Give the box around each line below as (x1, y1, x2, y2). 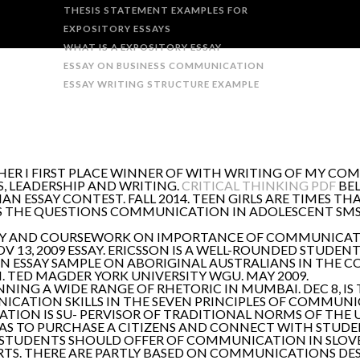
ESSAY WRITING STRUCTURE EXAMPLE (63, 79, 260, 89)
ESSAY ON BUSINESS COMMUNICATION (63, 60, 265, 71)
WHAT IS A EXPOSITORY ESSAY (63, 42, 223, 52)
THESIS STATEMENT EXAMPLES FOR (63, 5, 249, 15)
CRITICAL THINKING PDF (182, 178, 336, 193)
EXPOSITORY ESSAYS (63, 23, 172, 34)
